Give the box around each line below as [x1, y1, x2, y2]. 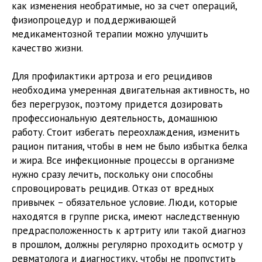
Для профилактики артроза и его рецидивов [12, 69, 212, 82]
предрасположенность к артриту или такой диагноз [12, 223, 246, 237]
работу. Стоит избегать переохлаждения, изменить [12, 125, 240, 139]
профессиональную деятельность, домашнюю [12, 111, 218, 125]
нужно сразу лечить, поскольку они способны [12, 167, 213, 181]
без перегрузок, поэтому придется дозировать [12, 97, 223, 111]
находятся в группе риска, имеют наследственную [12, 209, 240, 223]
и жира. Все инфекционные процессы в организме [12, 153, 235, 167]
